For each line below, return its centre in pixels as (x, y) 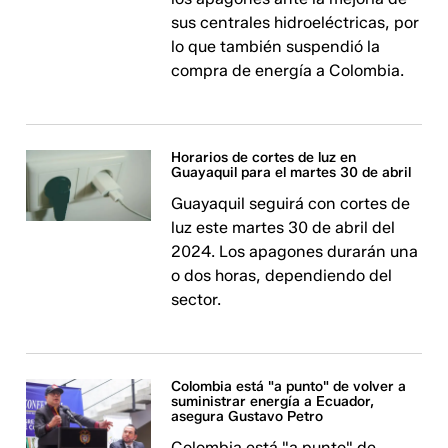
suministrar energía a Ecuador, (273, 402)
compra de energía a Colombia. (288, 71)
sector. (196, 300)
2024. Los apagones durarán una (295, 252)
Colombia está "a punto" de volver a (289, 387)
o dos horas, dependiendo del (282, 276)
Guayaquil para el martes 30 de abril (291, 173)
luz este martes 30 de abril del (283, 228)
